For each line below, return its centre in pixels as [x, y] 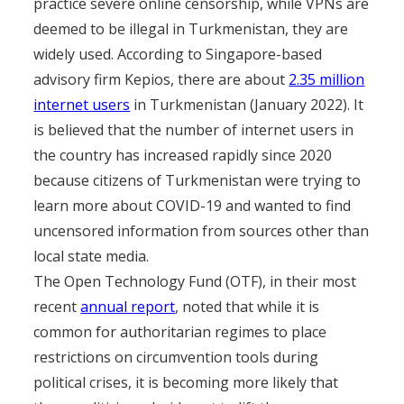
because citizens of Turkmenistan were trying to [197, 180]
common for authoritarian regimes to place [180, 332]
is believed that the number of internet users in [194, 130]
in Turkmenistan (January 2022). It [247, 105]
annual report [128, 307]
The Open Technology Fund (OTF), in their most [195, 281]
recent [57, 307]
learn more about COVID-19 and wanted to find [193, 206]
